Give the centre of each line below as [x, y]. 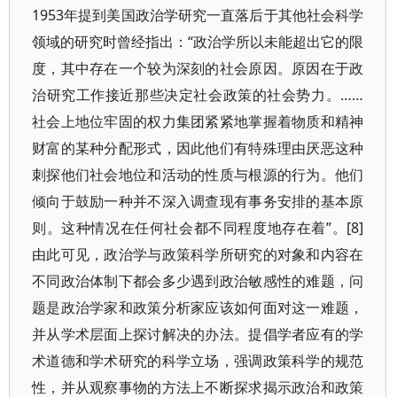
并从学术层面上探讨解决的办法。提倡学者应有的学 [198, 334]
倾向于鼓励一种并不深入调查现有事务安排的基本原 [198, 201]
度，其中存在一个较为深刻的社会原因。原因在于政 [198, 68]
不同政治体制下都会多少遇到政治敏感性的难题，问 [198, 281]
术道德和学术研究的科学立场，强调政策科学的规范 [198, 361]
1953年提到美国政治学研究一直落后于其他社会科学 [198, 15]
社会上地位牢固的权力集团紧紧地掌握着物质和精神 [198, 121]
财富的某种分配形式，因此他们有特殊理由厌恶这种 [198, 148]
